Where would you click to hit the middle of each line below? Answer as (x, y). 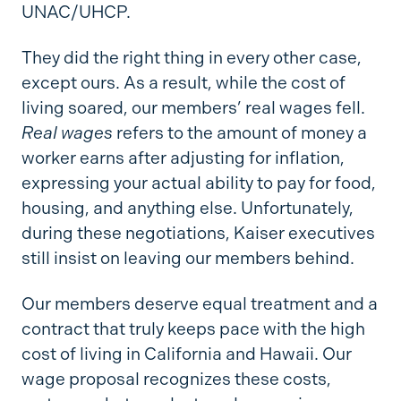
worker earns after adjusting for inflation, (183, 158)
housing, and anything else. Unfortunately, (187, 208)
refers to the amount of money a (239, 132)
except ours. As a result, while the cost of (183, 82)
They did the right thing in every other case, (191, 57)
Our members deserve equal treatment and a (199, 303)
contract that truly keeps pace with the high (193, 328)
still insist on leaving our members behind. (188, 258)
